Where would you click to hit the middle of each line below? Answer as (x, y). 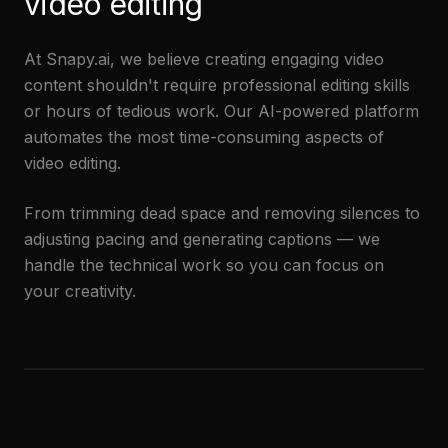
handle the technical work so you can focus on (204, 265)
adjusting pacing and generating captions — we (202, 239)
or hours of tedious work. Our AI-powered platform (221, 111)
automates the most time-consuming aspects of (204, 137)
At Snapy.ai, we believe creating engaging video (204, 59)
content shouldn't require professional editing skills (217, 85)
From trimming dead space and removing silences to (222, 213)
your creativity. (80, 291)
